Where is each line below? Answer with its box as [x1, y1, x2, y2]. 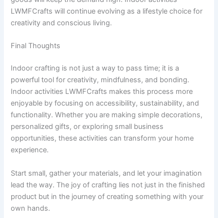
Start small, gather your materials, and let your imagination [11, 168, 202, 178]
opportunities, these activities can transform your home [11, 134, 194, 143]
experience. [11, 145, 49, 155]
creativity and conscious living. [11, 18, 112, 28]
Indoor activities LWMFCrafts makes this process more [11, 87, 193, 96]
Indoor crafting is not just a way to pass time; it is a [11, 64, 180, 73]
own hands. [11, 203, 51, 213]
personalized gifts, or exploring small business [11, 122, 164, 131]
